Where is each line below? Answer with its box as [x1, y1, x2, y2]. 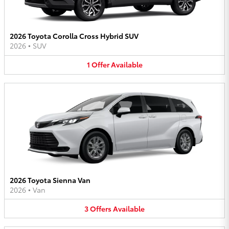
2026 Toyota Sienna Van [10, 174, 90, 185]
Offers [90, 203, 111, 214]
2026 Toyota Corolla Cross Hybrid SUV [10, 31, 139, 41]
